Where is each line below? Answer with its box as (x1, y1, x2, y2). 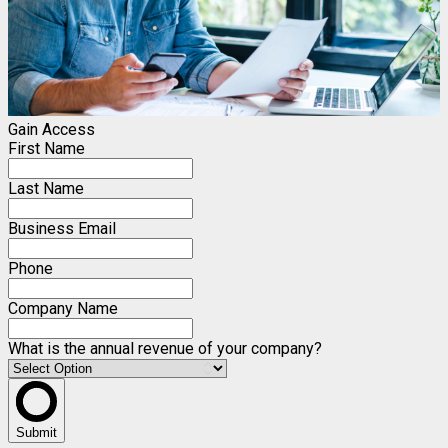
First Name (8, 138, 85, 158)
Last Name (8, 178, 84, 198)
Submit (16, 424, 57, 440)
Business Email (8, 218, 116, 238)
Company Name (8, 298, 118, 318)
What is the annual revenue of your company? (8, 338, 322, 358)
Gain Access (8, 119, 95, 139)
